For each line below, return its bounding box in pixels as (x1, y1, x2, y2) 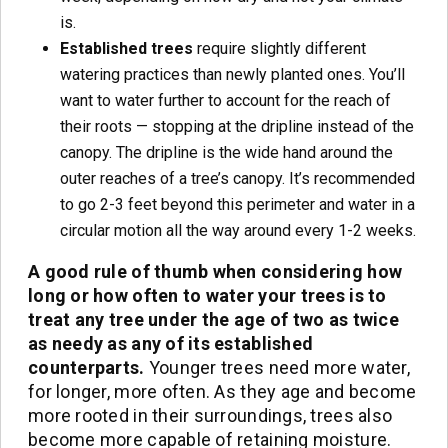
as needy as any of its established (28, 332, 314, 354)
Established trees (60, 38, 193, 58)
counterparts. (28, 356, 145, 378)
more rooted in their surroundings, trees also (28, 404, 393, 426)
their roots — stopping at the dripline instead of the (60, 116, 414, 136)
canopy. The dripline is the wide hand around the (60, 142, 393, 162)
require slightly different (193, 38, 366, 58)
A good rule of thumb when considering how (28, 260, 403, 282)
